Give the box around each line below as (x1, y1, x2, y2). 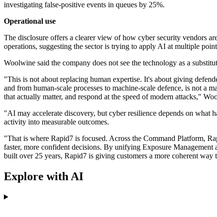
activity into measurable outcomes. (4, 118, 109, 126)
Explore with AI (4, 170, 83, 183)
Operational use (4, 17, 56, 26)
